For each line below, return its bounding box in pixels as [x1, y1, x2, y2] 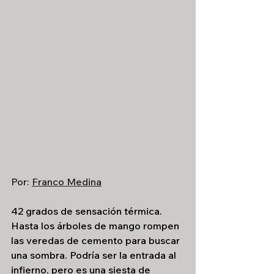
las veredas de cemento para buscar [11, 234, 182, 246]
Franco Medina [32, 176, 102, 188]
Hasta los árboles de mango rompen [11, 220, 182, 232]
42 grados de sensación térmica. [11, 205, 165, 217]
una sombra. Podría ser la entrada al [11, 249, 179, 261]
